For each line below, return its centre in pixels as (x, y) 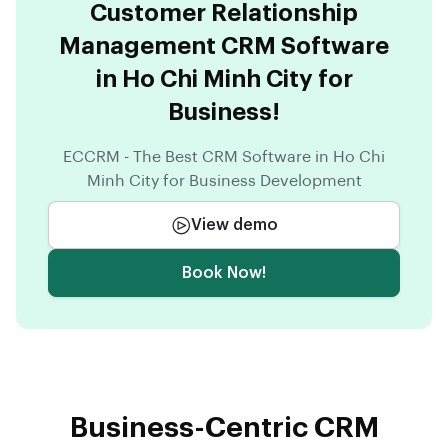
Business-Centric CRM (224, 427)
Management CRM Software (224, 45)
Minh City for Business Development (224, 180)
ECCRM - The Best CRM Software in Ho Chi (224, 156)
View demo (234, 224)
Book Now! (224, 272)
